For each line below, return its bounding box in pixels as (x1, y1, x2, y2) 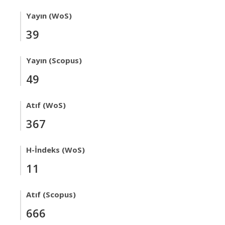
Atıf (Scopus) (26, 189, 76, 199)
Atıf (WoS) (26, 100, 66, 110)
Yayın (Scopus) (26, 55, 82, 65)
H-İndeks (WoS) (26, 145, 85, 155)
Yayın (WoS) (26, 11, 72, 21)
